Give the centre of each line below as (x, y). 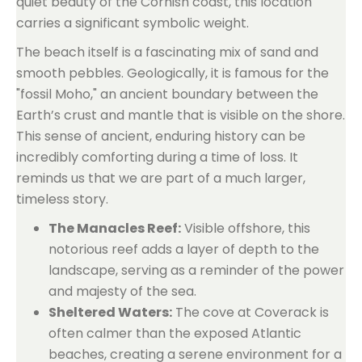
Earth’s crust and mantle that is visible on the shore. (181, 115)
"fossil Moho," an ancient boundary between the (167, 94)
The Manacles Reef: (115, 228)
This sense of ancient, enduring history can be (161, 136)
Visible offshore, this (246, 228)
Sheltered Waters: (110, 312)
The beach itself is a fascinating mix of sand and (167, 52)
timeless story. (62, 199)
